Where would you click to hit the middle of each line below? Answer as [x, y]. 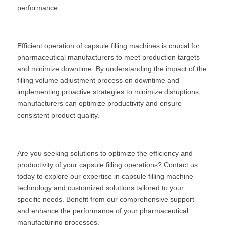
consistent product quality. [58, 115]
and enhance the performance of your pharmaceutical [103, 211]
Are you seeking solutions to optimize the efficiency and [105, 153]
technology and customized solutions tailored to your [100, 188]
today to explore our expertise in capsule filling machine [105, 176]
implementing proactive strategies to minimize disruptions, [109, 92]
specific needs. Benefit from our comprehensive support [106, 199]
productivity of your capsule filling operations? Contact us [107, 165]
